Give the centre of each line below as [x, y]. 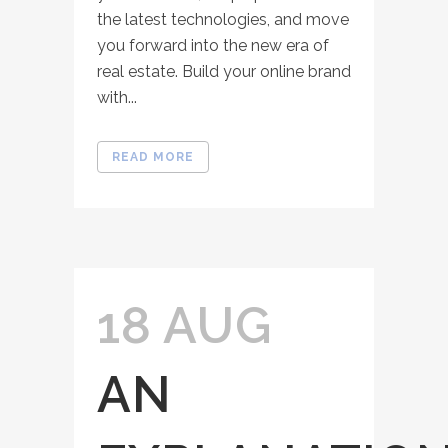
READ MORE [153, 157]
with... [117, 97]
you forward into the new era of [213, 45]
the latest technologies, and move [223, 19]
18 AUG [184, 325]
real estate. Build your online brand [224, 71]
